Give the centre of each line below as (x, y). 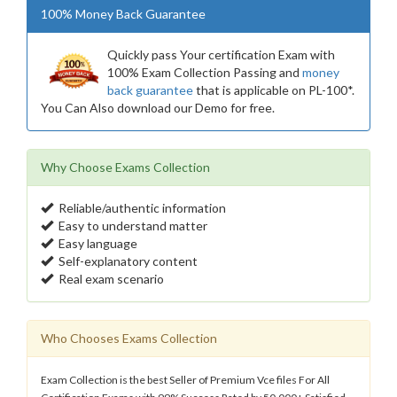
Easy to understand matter (130, 226)
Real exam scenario (109, 279)
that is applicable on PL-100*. (274, 90)
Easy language (95, 243)
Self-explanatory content (125, 261)
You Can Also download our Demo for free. (158, 108)
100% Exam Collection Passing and (205, 72)
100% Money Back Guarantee (123, 14)
